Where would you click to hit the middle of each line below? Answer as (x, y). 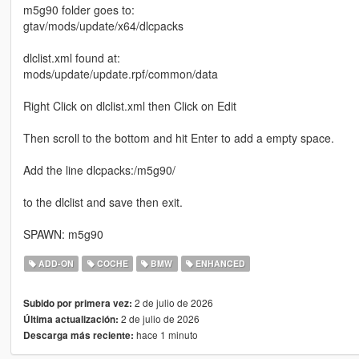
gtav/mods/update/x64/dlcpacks (103, 25)
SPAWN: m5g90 (63, 234)
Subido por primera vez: (77, 303)
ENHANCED (219, 263)
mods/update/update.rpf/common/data (120, 73)
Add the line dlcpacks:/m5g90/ (99, 169)
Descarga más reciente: (78, 335)
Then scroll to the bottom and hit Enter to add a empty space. (178, 137)
